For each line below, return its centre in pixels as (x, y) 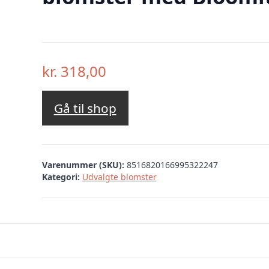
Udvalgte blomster (119, 177)
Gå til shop (85, 108)
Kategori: (61, 177)
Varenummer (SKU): (84, 165)
